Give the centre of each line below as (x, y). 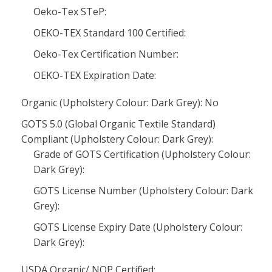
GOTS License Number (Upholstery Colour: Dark (143, 191)
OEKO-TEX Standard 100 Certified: (110, 33)
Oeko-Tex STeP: (70, 12)
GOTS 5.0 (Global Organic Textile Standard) (118, 124)
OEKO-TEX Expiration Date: (95, 75)
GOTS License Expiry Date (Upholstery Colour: (138, 227)
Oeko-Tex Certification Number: (106, 54)
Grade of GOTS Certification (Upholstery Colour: (142, 154)
